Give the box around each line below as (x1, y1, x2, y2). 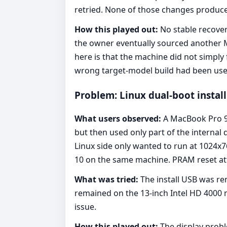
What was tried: (74, 174, 138, 185)
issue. (74, 201, 96, 213)
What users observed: (74, 113, 161, 125)
